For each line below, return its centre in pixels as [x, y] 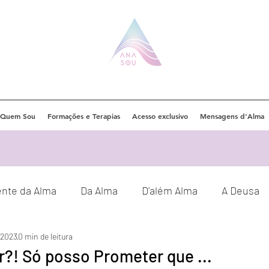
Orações [87, 238]
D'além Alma [170, 190]
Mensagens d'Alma [232, 116]
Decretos [152, 238]
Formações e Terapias [83, 116]
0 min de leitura [45, 236]
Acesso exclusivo [160, 116]
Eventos [25, 238]
